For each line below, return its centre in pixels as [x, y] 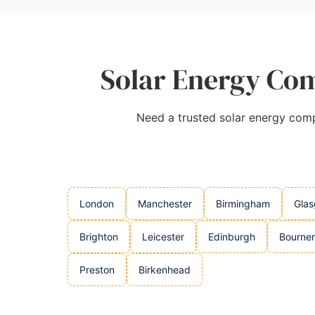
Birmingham [243, 204]
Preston [97, 270]
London [97, 204]
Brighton [99, 237]
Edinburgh [232, 237]
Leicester [163, 237]
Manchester [165, 204]
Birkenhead [165, 270]
